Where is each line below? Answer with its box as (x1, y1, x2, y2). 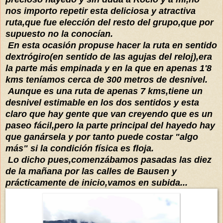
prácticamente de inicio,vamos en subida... (5, 177, 188, 188)
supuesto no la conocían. (5, 28, 115, 39)
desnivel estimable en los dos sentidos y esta (5, 97, 199, 108)
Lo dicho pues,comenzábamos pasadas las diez (5, 154, 212, 165)
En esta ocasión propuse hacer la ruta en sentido (5, 40, 217, 50)
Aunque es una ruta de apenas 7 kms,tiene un (5, 86, 203, 96)
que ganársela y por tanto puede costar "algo (5, 131, 198, 142)
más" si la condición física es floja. (5, 143, 154, 153)
